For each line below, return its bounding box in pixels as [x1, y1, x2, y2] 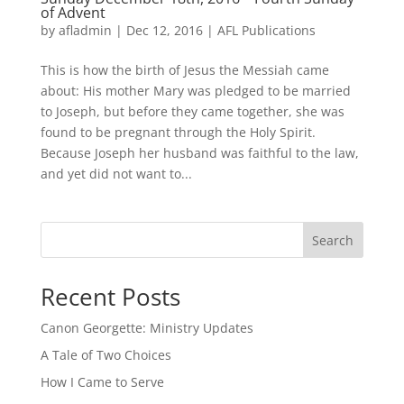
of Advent [40, 3, 106, 23]
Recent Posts [40, 280, 180, 313]
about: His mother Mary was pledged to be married [40, 82, 351, 99]
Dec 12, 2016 [125, 22, 203, 39]
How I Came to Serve [40, 373, 164, 390]
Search [312, 231, 354, 249]
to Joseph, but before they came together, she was [40, 103, 344, 120]
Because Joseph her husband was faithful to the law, [40, 144, 359, 161]
